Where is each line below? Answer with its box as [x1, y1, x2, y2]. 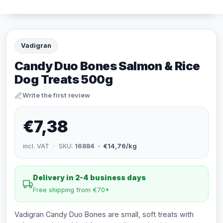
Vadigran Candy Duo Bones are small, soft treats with [14, 210, 194, 219]
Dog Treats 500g [14, 72, 112, 87]
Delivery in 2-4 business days [33, 173, 146, 182]
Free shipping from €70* [33, 186, 110, 194]
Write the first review [22, 91, 90, 99]
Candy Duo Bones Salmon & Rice [14, 59, 200, 73]
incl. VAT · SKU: [23, 142, 75, 150]
